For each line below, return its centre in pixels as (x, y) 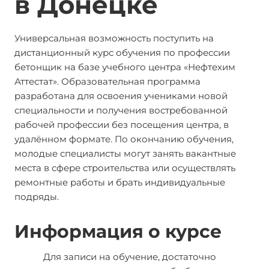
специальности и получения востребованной (121, 110)
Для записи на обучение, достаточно (115, 257)
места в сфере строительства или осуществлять (125, 168)
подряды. (37, 197)
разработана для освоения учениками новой (121, 96)
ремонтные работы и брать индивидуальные (120, 182)
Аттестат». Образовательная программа (107, 81)
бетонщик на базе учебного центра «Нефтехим (125, 67)
